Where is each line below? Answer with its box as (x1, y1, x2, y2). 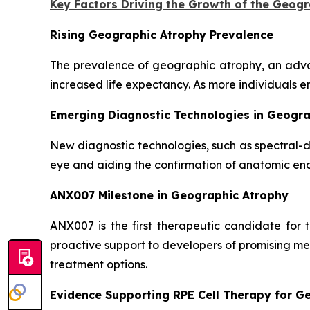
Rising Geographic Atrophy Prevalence (50, 28, 273, 42)
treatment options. (50, 257, 147, 272)
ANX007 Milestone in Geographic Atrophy (50, 188, 289, 203)
